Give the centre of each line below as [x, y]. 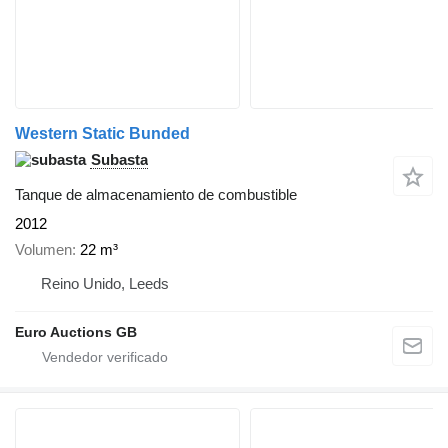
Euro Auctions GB [76, 332]
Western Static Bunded [102, 133]
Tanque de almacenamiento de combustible [156, 194]
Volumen [43, 250]
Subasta [119, 159]
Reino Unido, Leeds [105, 284]
